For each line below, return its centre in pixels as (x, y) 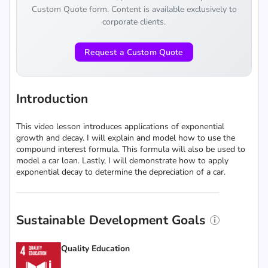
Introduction (52, 99)
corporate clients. (134, 22)
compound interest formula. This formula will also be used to (131, 149)
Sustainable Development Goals (111, 220)
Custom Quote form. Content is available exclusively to (134, 9)
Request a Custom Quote (134, 52)
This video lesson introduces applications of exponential (120, 127)
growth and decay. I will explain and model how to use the (126, 138)
